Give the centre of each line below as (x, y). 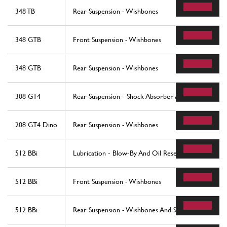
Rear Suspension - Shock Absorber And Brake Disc (147, 96)
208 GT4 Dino (36, 124)
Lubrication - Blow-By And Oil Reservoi (131, 153)
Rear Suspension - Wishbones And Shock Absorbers (148, 210)
